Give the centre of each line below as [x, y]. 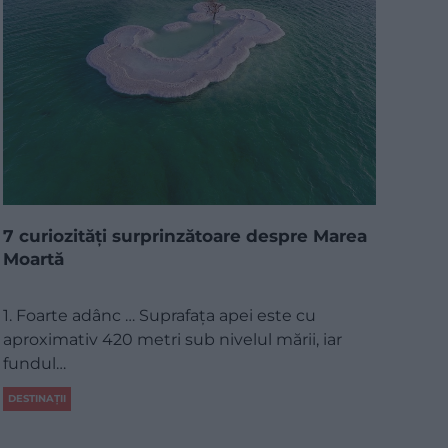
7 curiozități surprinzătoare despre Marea [184, 235]
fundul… [34, 363]
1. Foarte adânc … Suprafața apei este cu [159, 315]
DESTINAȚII [36, 398]
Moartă [33, 258]
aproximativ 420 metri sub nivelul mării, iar [172, 339]
